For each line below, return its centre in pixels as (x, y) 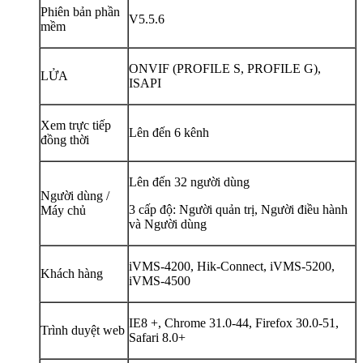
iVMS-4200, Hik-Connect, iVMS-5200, (232, 266)
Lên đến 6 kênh (169, 132)
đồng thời (65, 139)
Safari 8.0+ (157, 337)
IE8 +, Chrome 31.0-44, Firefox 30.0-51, (234, 322)
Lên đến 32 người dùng (189, 181)
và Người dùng (168, 224)
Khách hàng (72, 273)
